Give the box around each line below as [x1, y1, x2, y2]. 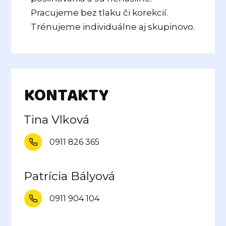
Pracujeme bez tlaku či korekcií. [31, 8, 168, 18]
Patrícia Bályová [24, 169, 116, 184]
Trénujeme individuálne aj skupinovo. [31, 22, 195, 32]
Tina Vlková [24, 112, 90, 127]
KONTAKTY [24, 82, 109, 110]
